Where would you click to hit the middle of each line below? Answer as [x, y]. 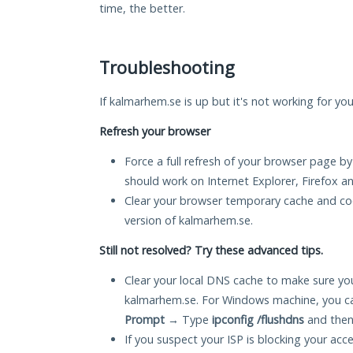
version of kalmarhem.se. [189, 221]
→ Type [188, 320]
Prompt [145, 320]
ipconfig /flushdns [258, 320]
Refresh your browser [155, 132]
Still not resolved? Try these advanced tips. [211, 251]
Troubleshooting [167, 68]
